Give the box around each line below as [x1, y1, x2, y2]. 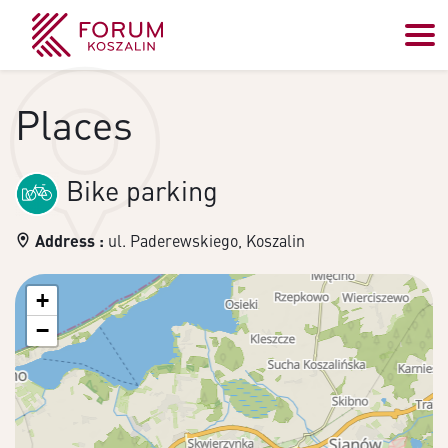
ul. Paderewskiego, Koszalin [108, 229, 305, 251]
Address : [35, 229, 104, 251]
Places [15, 98, 133, 149]
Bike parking [59, 172, 218, 207]
